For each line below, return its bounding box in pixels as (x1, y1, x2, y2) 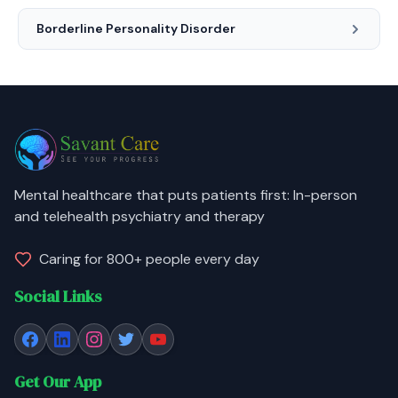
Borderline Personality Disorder (36, 20, 235, 36)
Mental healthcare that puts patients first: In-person (14, 186, 357, 204)
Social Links (14, 285, 102, 307)
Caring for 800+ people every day (39, 250, 259, 268)
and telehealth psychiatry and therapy (14, 207, 265, 226)
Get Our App (14, 370, 101, 393)
